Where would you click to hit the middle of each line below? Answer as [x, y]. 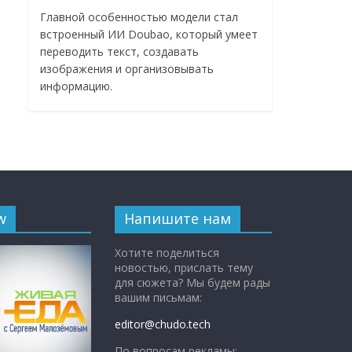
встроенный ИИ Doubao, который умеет [149, 35]
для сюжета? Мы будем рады [192, 283]
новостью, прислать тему [184, 268]
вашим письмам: [158, 298]
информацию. [76, 86]
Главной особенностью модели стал [139, 17]
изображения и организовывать [127, 69]
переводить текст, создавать [119, 52]
